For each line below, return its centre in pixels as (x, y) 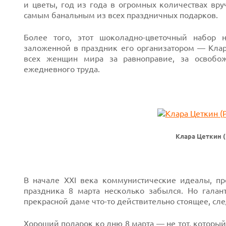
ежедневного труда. (62, 69)
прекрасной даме (58, 201)
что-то (103, 201)
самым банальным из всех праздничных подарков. (121, 15)
